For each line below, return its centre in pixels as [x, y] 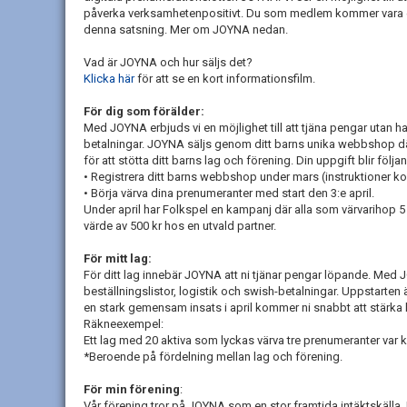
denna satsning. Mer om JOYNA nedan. [186, 30]
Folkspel [184, 209]
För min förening [132, 389]
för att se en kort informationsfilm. [225, 79]
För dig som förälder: [144, 111]
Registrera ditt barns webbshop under [192, 177]
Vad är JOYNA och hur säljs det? [168, 62]
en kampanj [240, 209]
